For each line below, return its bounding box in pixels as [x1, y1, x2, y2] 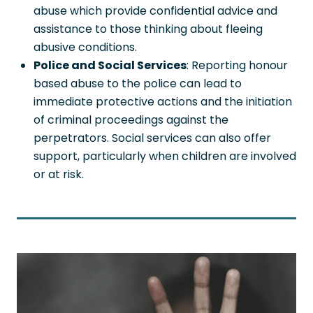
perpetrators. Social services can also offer [34, 130, 271, 147]
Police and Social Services [34, 57, 187, 74]
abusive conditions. [34, 39, 137, 56]
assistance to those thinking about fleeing [34, 21, 263, 38]
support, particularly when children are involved [34, 148, 296, 165]
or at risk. [34, 166, 84, 183]
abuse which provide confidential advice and [34, 3, 277, 20]
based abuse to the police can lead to [34, 75, 242, 92]
